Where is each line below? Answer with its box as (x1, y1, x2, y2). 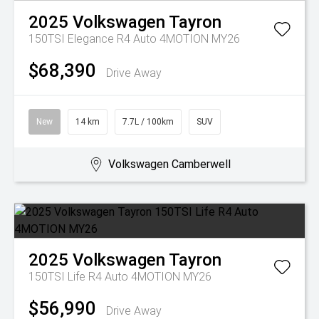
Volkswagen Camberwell (108, 157, 231, 171)
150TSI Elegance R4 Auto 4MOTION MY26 (28, 32, 240, 46)
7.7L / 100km (122, 117, 174, 127)
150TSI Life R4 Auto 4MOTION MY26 (28, 270, 211, 283)
